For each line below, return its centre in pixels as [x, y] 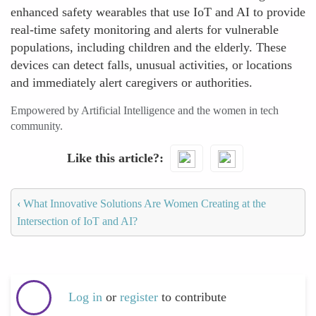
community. [37, 126]
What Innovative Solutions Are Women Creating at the [143, 203]
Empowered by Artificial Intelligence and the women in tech [145, 110]
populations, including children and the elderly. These [148, 47]
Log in [85, 297]
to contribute [194, 297]
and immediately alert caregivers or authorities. [132, 83]
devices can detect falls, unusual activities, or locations [151, 65]
